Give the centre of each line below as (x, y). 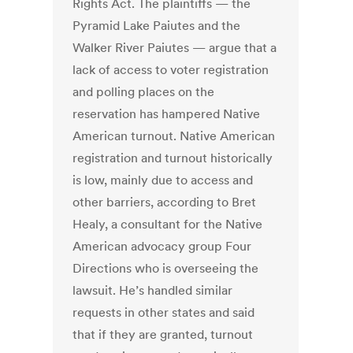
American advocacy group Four (162, 246)
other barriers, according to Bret (165, 202)
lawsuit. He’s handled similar (153, 290)
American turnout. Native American (174, 136)
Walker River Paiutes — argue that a (175, 48)
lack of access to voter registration (171, 70)
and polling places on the (144, 92)
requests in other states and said (164, 312)
